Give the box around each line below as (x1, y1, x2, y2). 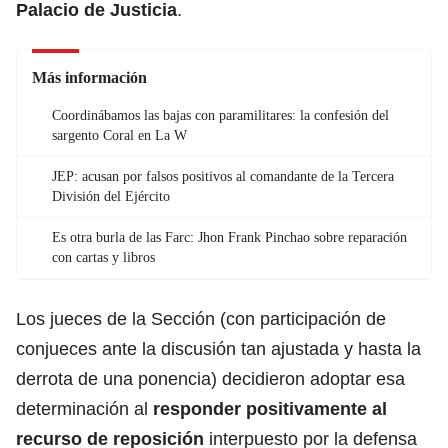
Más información (32, 68, 147, 86)
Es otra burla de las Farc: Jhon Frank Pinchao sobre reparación (52, 229, 407, 245)
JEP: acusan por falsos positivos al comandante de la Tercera (52, 168, 394, 184)
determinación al (16, 398, 148, 419)
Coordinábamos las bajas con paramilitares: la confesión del (52, 107, 389, 123)
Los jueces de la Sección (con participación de (16, 308, 386, 329)
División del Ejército (52, 188, 170, 204)
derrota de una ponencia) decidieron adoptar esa (16, 368, 405, 389)
